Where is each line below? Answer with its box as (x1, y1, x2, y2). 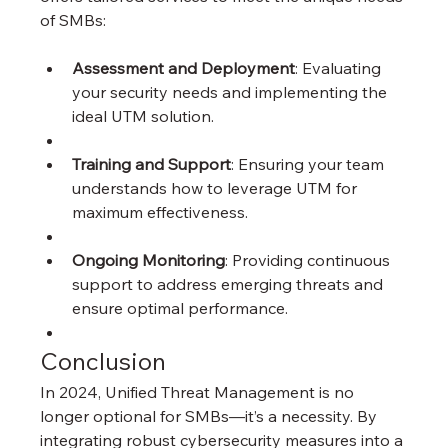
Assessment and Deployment (72, 57, 296, 78)
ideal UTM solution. (72, 105, 215, 126)
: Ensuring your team (231, 153, 389, 174)
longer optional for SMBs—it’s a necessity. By (40, 405, 382, 426)
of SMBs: (40, 9, 107, 30)
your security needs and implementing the (72, 81, 392, 102)
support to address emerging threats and (72, 273, 388, 294)
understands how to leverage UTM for (72, 177, 362, 198)
